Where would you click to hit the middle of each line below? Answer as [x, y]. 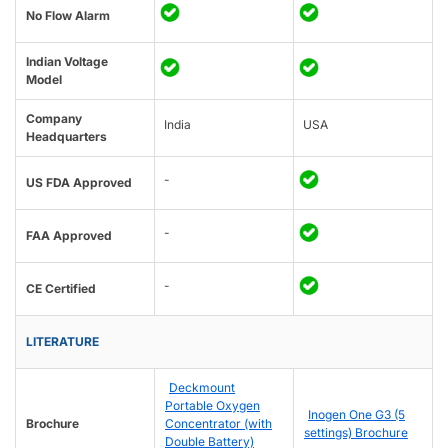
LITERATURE [62, 342]
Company [54, 119]
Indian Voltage [67, 62]
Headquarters [66, 137]
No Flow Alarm [68, 16]
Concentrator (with [218, 424]
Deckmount [202, 388]
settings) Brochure [356, 433]
